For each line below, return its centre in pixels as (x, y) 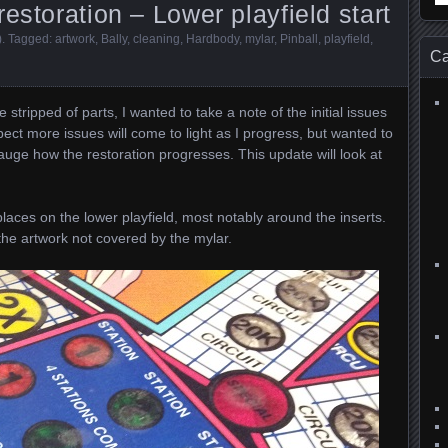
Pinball (299, 39)
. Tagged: (28, 39)
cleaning (156, 39)
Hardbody (212, 39)
